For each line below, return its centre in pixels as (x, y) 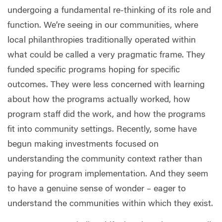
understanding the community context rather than (105, 160)
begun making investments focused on (83, 145)
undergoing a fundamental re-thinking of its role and (109, 11)
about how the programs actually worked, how (99, 100)
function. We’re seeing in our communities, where (103, 26)
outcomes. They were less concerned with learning (106, 85)
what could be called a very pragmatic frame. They (106, 56)
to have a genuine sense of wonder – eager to (97, 190)
